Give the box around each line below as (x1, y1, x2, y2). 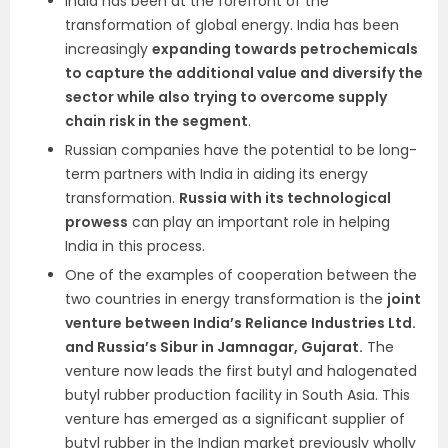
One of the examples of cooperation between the (65, 265, 417, 285)
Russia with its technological (179, 188, 391, 208)
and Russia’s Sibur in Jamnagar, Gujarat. (65, 337, 363, 357)
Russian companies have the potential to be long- (65, 140, 417, 160)
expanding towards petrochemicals (152, 39, 418, 59)
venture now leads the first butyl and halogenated (65, 361, 417, 381)
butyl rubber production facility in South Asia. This (65, 385, 410, 405)
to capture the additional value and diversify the (65, 63, 423, 83)
